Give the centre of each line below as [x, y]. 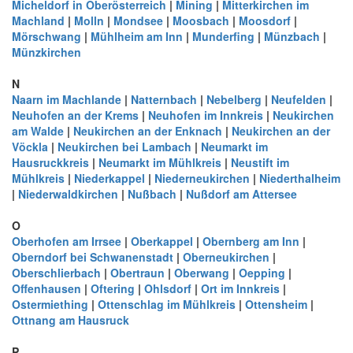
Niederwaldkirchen [68, 194]
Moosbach [201, 20]
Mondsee [138, 20]
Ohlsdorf [168, 288]
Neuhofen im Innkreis [206, 115]
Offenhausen [46, 288]
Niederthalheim [300, 178]
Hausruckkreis [50, 162]
